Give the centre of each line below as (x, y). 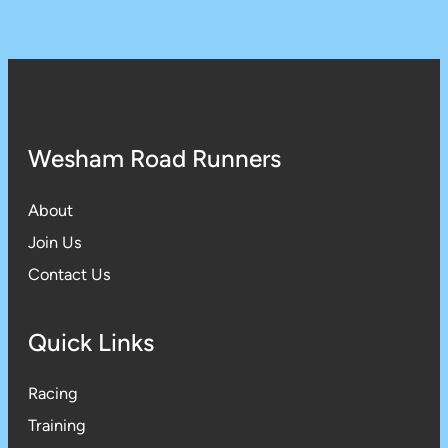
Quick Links (91, 343)
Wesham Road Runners (154, 159)
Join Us (55, 242)
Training (57, 426)
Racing (53, 394)
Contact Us (69, 274)
